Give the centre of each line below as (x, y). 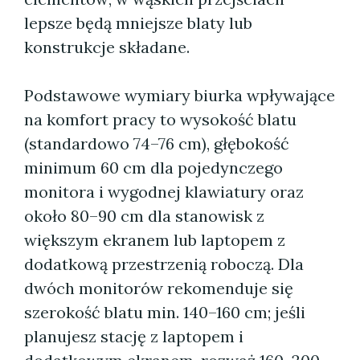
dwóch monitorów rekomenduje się (159, 288)
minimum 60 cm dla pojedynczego (153, 168)
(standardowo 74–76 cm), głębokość (157, 143)
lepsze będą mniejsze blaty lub (138, 23)
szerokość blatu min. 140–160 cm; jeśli (165, 312)
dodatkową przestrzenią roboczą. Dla (164, 264)
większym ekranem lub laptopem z (155, 240)
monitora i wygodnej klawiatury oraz (164, 192)
